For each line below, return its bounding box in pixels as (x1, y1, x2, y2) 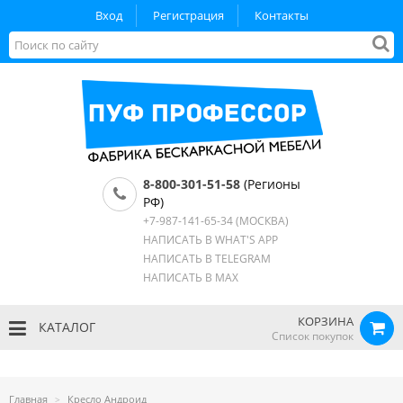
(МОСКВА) (233, 213, 289, 228)
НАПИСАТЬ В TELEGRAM (143, 251, 271, 266)
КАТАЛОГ (35, 318, 95, 336)
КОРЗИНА (298, 313, 354, 329)
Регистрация (152, 7, 224, 23)
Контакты (254, 7, 309, 23)
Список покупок (272, 328, 354, 344)
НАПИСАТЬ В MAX (143, 270, 238, 285)
